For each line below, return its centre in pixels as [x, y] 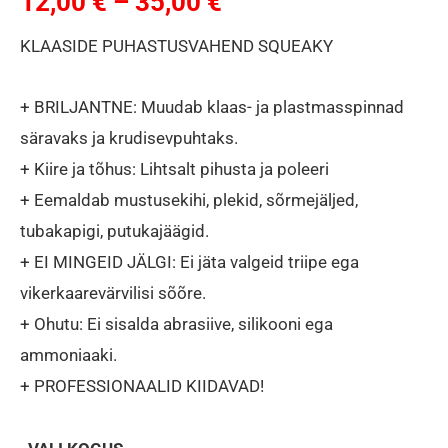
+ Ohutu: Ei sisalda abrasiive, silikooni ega [176, 324]
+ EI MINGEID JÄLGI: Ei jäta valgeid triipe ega [189, 262]
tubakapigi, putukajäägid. [114, 231]
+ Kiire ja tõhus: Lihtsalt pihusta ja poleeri [174, 169]
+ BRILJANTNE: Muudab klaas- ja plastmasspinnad [212, 107]
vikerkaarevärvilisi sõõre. [113, 293]
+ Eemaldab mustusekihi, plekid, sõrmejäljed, [189, 200]
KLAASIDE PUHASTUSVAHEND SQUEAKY [176, 46]
